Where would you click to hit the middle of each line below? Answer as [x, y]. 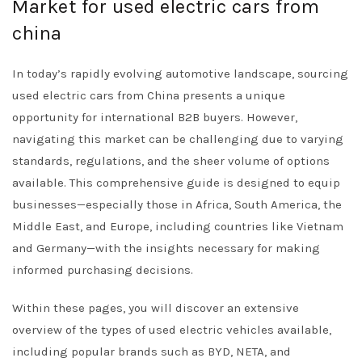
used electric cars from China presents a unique [149, 95]
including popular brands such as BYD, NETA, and [152, 351]
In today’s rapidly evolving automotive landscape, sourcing [180, 74]
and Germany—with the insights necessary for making [166, 248]
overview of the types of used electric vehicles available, [172, 330]
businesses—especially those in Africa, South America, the [177, 204]
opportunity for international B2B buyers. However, [155, 117]
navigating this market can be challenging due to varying [178, 139]
